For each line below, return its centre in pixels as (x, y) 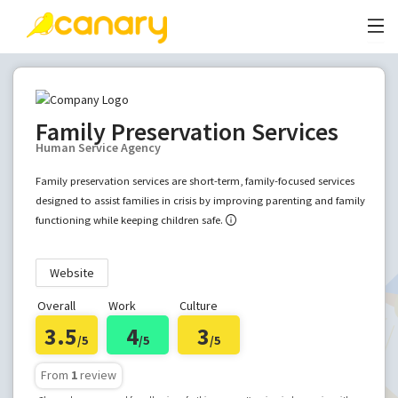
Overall (56, 306)
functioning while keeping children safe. (129, 220)
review (98, 375)
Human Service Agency (98, 147)
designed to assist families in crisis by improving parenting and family (200, 200)
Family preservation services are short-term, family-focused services (195, 181)
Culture (198, 306)
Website (72, 273)
